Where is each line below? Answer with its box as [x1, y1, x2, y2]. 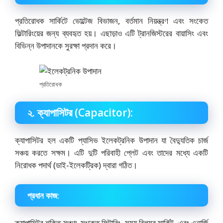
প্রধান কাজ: [27, 189, 59, 201]
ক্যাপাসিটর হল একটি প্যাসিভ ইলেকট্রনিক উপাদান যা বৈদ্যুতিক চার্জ [15, 134, 208, 146]
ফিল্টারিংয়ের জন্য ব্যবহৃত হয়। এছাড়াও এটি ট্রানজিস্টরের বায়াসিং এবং [15, 27, 208, 39]
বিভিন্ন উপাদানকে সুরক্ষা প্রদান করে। [15, 40, 116, 52]
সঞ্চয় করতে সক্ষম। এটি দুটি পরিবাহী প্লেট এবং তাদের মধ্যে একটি [15, 147, 208, 159]
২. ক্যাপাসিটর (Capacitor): [27, 106, 133, 120]
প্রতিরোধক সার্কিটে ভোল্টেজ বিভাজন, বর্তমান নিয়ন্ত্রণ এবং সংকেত [15, 15, 208, 27]
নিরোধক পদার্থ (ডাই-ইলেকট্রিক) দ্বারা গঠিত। [15, 159, 137, 171]
